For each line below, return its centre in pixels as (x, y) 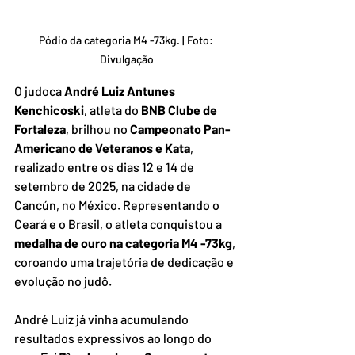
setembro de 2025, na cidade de (104, 185)
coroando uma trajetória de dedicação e (125, 261)
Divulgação (127, 59)
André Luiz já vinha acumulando (103, 319)
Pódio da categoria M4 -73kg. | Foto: (127, 40)
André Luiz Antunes (121, 90)
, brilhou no (98, 128)
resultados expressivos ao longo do (114, 338)
